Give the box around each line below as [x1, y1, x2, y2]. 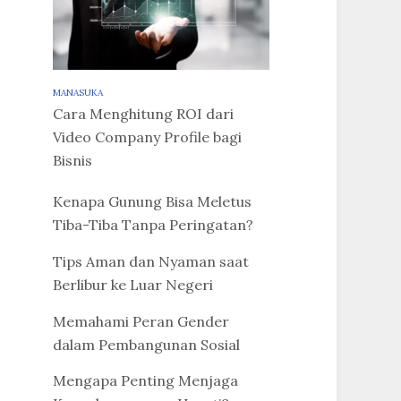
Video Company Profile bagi [52, 127, 242, 146]
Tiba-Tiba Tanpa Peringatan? [52, 215, 253, 234]
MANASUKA [52, 86, 103, 98]
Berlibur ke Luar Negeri [52, 275, 213, 294]
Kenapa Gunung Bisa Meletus [52, 192, 252, 210]
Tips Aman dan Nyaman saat [52, 252, 249, 270]
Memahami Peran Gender [52, 311, 229, 330]
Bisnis [52, 150, 92, 169]
